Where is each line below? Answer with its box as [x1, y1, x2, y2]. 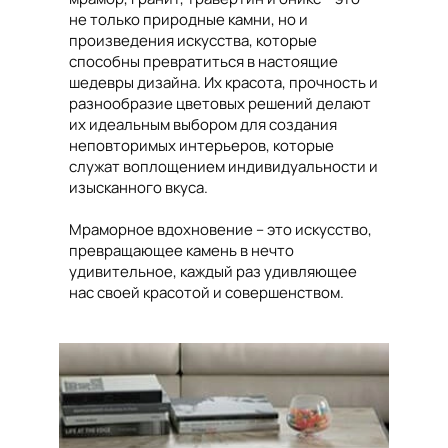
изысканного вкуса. [69, 177, 208, 198]
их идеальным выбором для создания [69, 114, 337, 135]
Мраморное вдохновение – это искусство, [69, 219, 372, 240]
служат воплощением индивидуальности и [69, 156, 378, 177]
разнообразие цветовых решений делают [69, 93, 371, 114]
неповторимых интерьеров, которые [69, 135, 334, 156]
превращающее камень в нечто [69, 240, 294, 261]
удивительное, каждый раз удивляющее [69, 261, 357, 282]
